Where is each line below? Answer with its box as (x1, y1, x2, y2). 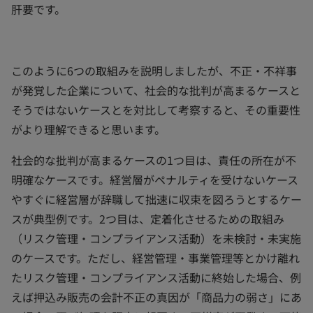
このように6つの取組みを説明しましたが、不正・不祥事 (11, 61, 297, 79)
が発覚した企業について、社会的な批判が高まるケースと (11, 81, 300, 99)
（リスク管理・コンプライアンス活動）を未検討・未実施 (11, 229, 301, 247)
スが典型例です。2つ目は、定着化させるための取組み (11, 210, 284, 227)
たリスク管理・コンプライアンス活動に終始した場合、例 (11, 268, 301, 286)
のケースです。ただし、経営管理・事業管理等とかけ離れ (11, 249, 300, 266)
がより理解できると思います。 (11, 120, 166, 138)
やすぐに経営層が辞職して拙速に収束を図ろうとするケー (11, 190, 302, 208)
